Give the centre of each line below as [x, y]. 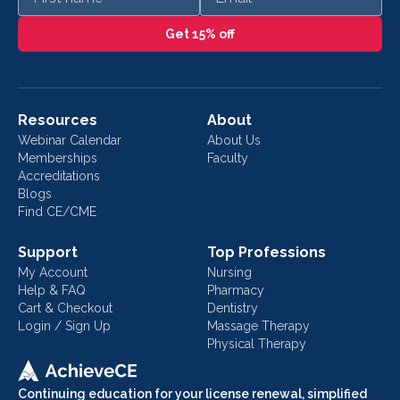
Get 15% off [200, 33]
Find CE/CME [57, 211]
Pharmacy [236, 290]
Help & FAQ [52, 290]
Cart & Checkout [65, 308]
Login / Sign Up [64, 325]
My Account [53, 272]
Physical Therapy [257, 343]
